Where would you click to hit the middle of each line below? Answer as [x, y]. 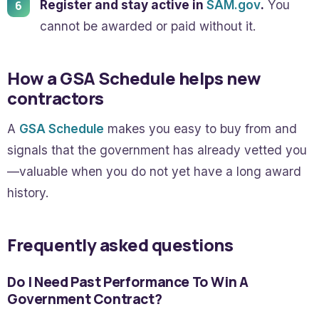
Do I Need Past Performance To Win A [128, 282]
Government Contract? [85, 299]
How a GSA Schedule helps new [134, 78]
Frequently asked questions [120, 245]
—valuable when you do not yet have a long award [154, 172]
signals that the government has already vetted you [157, 150]
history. [28, 193]
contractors [56, 98]
